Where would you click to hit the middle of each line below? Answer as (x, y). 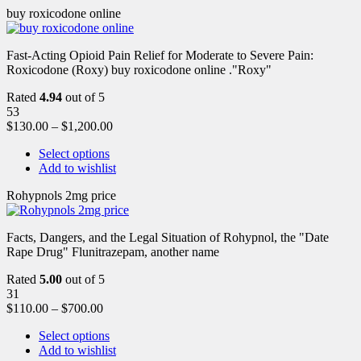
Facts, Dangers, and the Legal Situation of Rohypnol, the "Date (168, 237)
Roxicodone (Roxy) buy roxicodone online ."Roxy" (139, 69)
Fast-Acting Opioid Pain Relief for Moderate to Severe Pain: (160, 55)
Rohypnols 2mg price (61, 195)
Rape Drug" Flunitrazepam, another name (113, 251)
